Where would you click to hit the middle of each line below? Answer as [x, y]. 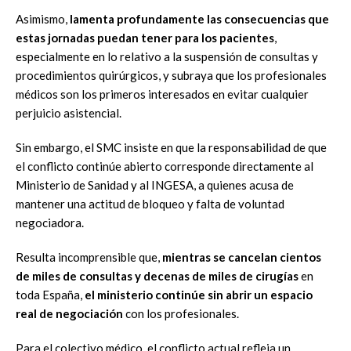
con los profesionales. [182, 313]
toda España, [50, 295]
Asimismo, [43, 19]
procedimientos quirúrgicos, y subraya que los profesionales [171, 75]
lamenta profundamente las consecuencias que [199, 19]
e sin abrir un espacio [255, 295]
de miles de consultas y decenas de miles [127, 276]
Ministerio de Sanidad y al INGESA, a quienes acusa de [155, 185]
